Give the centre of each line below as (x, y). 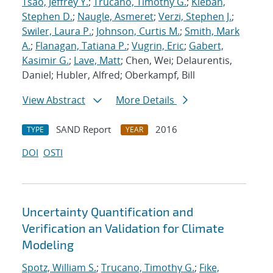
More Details (146, 100)
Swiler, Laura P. (57, 31)
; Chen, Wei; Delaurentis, (176, 61)
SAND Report (83, 129)
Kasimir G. (45, 61)
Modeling (48, 245)
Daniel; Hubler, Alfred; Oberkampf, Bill (108, 75)
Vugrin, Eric (158, 46)
